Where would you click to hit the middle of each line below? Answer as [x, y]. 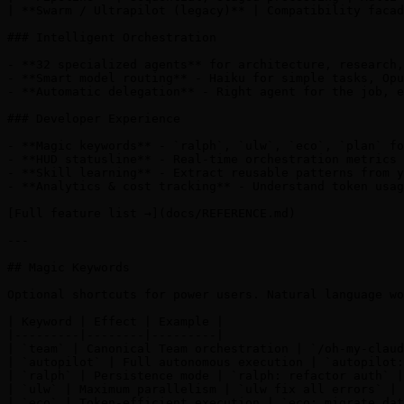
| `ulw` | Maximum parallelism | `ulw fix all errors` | [202, 390]
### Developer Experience [94, 119]
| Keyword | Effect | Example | [115, 322]
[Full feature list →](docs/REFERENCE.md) [151, 214]
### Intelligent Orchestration [112, 38]
